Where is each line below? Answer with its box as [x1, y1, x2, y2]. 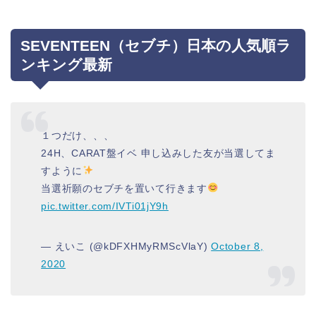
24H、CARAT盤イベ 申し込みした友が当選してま [41, 147, 276, 159]
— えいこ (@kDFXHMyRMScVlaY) [41, 240, 212, 252]
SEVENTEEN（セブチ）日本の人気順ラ [20, 37, 291, 54]
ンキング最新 [20, 56, 112, 73]
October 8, [211, 240, 264, 252]
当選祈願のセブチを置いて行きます [41, 182, 207, 194]
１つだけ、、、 [41, 129, 114, 141]
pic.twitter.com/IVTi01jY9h [41, 200, 169, 212]
